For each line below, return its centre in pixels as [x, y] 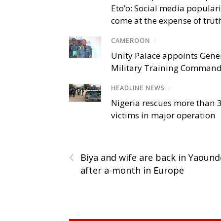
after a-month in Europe [132, 170]
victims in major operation [163, 115]
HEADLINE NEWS [138, 88]
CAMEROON [130, 40]
